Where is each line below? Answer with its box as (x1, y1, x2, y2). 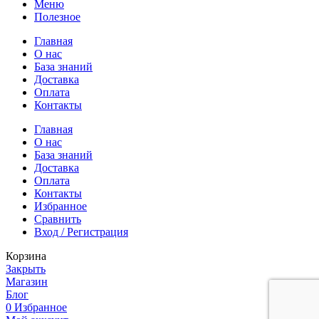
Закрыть (6, 262, 46, 275)
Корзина (6, 249, 46, 262)
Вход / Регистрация (34, 225, 128, 238)
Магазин (6, 275, 48, 288)
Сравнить (34, 212, 81, 225)
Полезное (34, 10, 80, 23)
